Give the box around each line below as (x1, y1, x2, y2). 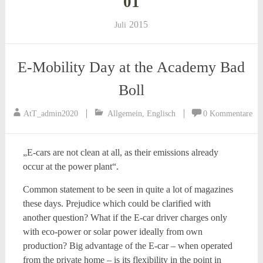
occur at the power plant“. (22, 161, 119, 171)
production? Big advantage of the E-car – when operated (22, 241, 232, 251)
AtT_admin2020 (23, 109, 78, 118)
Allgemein (107, 109, 142, 118)
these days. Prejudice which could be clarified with (22, 198, 211, 208)
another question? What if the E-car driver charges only (22, 213, 227, 222)
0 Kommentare (203, 109, 252, 118)
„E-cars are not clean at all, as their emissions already (22, 147, 218, 157)
